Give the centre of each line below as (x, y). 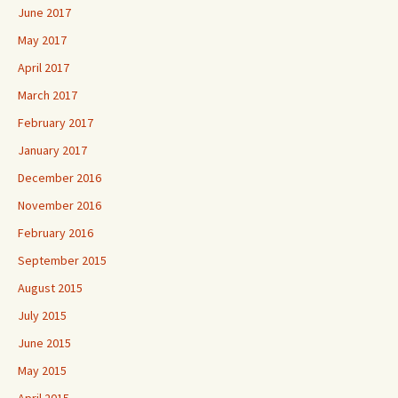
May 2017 (42, 40)
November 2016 (60, 205)
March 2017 (48, 95)
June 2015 (44, 342)
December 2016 (60, 177)
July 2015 (42, 315)
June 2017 (44, 12)
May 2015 (42, 370)
